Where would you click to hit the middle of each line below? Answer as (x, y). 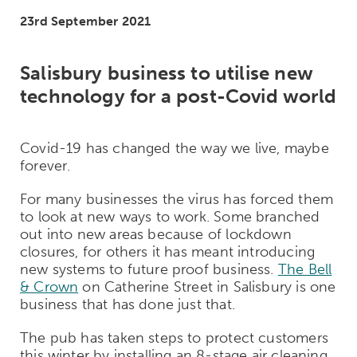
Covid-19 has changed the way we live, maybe (175, 148)
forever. (45, 165)
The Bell (305, 269)
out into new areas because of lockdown (156, 234)
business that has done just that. (127, 304)
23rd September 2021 (86, 21)
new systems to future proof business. (149, 269)
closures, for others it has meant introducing (168, 251)
